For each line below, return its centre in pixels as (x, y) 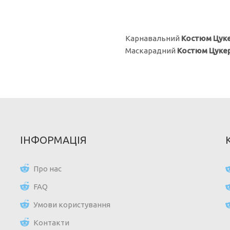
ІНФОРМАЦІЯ (53, 140)
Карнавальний (154, 38)
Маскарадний (151, 50)
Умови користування (72, 204)
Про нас (47, 168)
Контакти (51, 222)
